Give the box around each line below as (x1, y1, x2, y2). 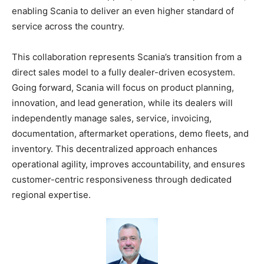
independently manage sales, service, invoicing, (12, 112, 212, 124)
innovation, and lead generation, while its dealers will (12, 97, 233, 108)
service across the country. (12, 20, 124, 32)
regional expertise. (12, 189, 91, 200)
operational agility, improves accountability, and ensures (12, 158, 245, 170)
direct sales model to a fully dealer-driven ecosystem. (12, 66, 235, 78)
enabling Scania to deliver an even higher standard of (12, 5, 234, 16)
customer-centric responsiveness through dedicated (12, 173, 232, 185)
